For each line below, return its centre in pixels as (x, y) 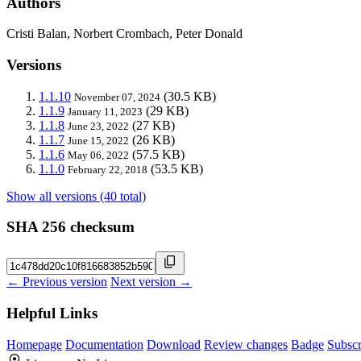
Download (174, 344)
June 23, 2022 (98, 126)
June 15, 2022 (98, 140)
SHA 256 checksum (71, 227)
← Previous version (57, 282)
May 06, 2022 (98, 155)
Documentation (104, 344)
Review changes (246, 344)
